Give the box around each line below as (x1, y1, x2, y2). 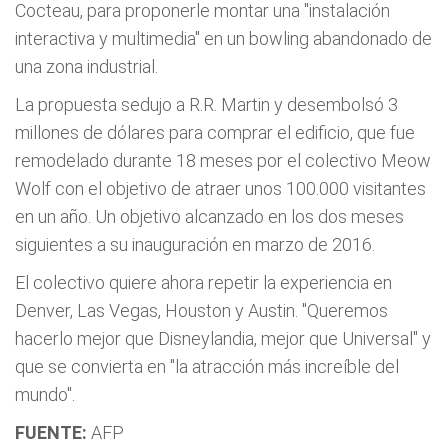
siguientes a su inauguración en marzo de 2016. (15, 234, 375, 255)
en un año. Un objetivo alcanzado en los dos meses (15, 206, 404, 227)
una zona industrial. (15, 56, 158, 77)
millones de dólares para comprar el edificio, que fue (15, 122, 415, 143)
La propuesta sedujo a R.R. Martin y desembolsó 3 (15, 94, 398, 115)
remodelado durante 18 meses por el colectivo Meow (15, 150, 431, 171)
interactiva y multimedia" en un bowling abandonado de (15, 28, 432, 49)
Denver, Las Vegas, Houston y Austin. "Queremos (15, 300, 388, 321)
